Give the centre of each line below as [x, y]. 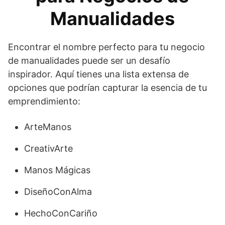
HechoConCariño [61, 213]
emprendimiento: [44, 101]
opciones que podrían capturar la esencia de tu [107, 87]
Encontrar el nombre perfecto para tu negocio [106, 47]
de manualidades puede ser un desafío [89, 60]
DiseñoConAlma [58, 191]
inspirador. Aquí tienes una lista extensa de [98, 74]
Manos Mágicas [57, 170]
